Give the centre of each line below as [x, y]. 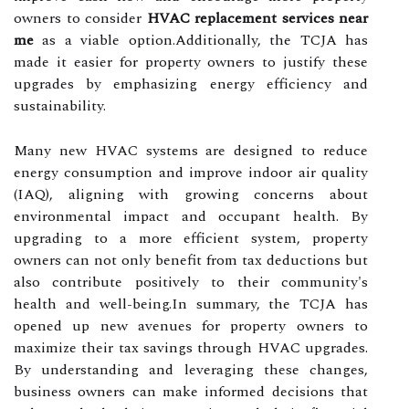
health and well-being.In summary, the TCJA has [191, 304]
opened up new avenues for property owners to [191, 325]
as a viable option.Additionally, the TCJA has [201, 40]
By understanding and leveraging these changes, [191, 369]
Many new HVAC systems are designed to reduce [191, 150]
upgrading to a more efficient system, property [191, 238]
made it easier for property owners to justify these [191, 62]
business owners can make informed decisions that [191, 391]
